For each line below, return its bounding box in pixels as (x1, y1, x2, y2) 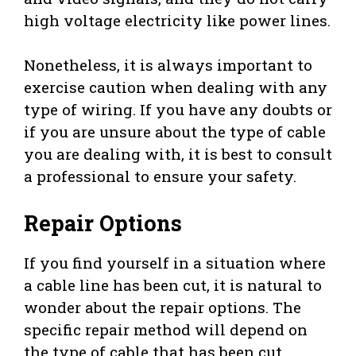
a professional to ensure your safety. (24, 166, 296, 187)
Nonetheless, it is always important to (24, 55, 312, 75)
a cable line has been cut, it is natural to (24, 274, 322, 295)
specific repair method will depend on (24, 319, 308, 339)
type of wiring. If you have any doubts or (24, 99, 332, 120)
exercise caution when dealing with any (24, 77, 327, 98)
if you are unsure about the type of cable (24, 122, 326, 142)
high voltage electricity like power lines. (24, 10, 331, 30)
